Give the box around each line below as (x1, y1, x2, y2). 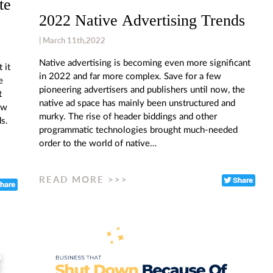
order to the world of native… (39, 138, 157, 148)
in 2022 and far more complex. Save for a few (39, 71, 221, 81)
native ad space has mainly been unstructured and (39, 98, 235, 108)
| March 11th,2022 (39, 35, 105, 45)
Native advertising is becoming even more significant (39, 58, 250, 68)
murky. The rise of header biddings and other (39, 112, 217, 121)
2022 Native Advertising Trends (39, 11, 245, 29)
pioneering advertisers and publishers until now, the (39, 85, 245, 94)
